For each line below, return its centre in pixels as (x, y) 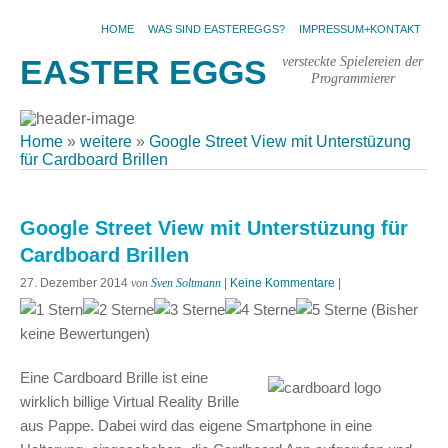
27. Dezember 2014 (74, 283)
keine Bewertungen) (85, 333)
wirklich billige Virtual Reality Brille (129, 401)
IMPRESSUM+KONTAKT (360, 29)
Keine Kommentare (282, 283)
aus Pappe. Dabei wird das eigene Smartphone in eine (196, 425)
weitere (106, 141)
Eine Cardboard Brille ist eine (114, 377)
